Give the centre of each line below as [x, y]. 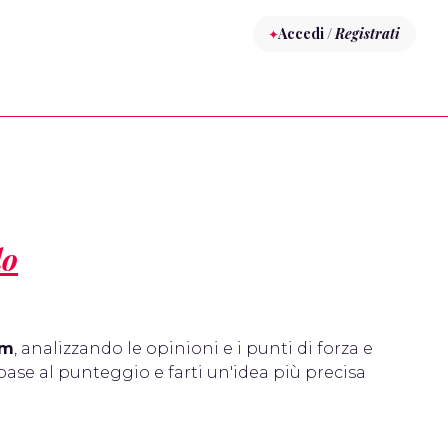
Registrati [367, 33]
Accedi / [306, 33]
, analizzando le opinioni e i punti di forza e [193, 348]
